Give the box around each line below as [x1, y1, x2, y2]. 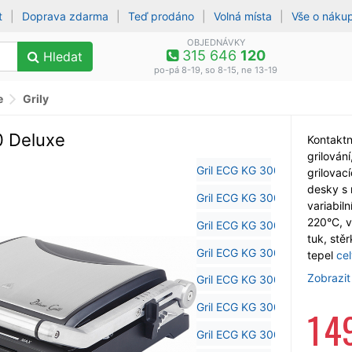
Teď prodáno [128, 9, 195, 23]
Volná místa [214, 9, 273, 23]
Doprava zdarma [22, 9, 109, 23]
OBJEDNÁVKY [186, 37, 245, 48]
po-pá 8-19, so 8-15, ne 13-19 [154, 64, 278, 75]
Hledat [39, 49, 82, 64]
